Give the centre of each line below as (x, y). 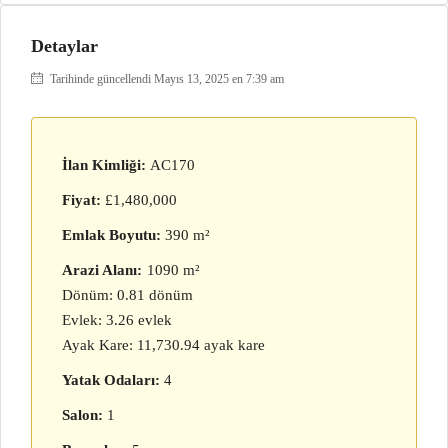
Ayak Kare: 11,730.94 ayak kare (164, 345)
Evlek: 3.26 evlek (117, 320)
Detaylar (64, 46)
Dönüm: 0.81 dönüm (127, 295)
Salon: (82, 415)
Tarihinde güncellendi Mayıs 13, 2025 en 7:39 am (165, 79)
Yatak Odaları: (111, 380)
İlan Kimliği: (104, 165)
